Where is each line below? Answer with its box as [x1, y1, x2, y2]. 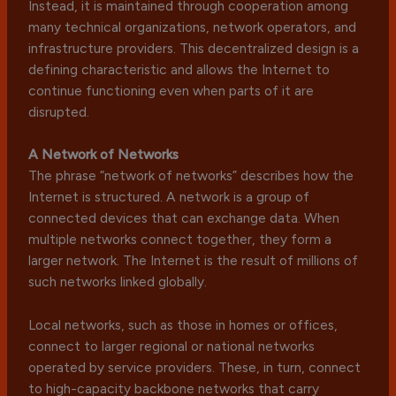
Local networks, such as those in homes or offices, [28, 316, 339, 334]
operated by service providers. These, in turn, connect [28, 359, 362, 377]
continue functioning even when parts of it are [28, 81, 315, 99]
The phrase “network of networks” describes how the [28, 167, 354, 185]
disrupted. [28, 103, 90, 120]
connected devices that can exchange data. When [28, 209, 340, 227]
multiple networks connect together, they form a [28, 231, 332, 248]
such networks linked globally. [28, 273, 208, 291]
